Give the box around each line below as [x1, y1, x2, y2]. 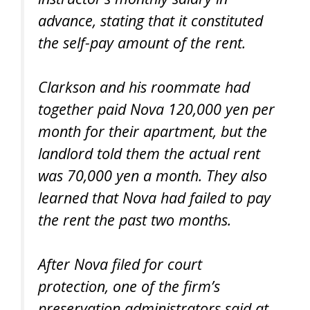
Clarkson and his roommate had [38, 76, 250, 97]
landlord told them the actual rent [38, 143, 260, 163]
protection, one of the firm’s [38, 276, 220, 297]
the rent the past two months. [38, 209, 231, 230]
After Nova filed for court [38, 254, 202, 275]
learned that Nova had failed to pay [38, 187, 271, 208]
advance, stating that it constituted [38, 10, 263, 30]
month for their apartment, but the [38, 120, 267, 141]
